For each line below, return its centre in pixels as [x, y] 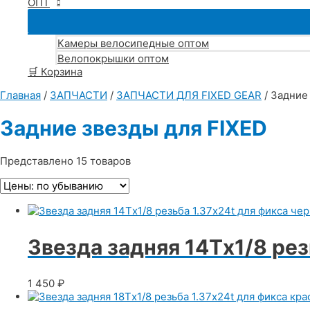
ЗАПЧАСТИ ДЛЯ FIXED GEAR [189, 95]
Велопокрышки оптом [113, 58]
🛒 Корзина [55, 72]
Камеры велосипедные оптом [133, 43]
